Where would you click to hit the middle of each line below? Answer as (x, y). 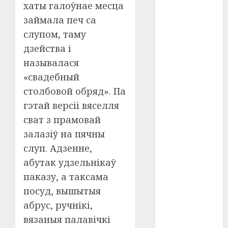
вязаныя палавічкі (67, 219)
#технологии (189, 46)
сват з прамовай (62, 120)
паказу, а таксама (66, 177)
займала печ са (60, 20)
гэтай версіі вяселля (71, 105)
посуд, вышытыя (62, 191)
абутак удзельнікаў (70, 162)
